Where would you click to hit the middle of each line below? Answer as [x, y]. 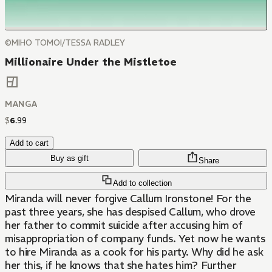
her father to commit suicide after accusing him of [124, 226]
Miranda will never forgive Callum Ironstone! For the [128, 199]
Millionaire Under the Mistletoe [91, 62]
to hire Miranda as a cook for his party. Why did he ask [134, 252]
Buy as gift [69, 158]
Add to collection [142, 183]
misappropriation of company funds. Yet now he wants [135, 239]
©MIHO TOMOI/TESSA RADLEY [65, 43]
